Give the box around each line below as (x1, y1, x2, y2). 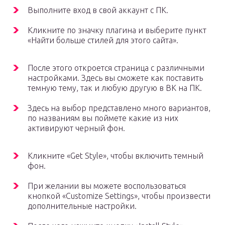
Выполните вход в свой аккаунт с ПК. (28, 6, 168, 15)
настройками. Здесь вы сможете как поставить (28, 73, 203, 83)
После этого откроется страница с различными (28, 63, 204, 73)
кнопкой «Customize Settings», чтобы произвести (28, 191, 210, 201)
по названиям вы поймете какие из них (28, 114, 178, 123)
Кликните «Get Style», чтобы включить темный (28, 151, 203, 161)
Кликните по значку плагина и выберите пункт (28, 26, 206, 35)
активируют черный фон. (28, 124, 125, 133)
